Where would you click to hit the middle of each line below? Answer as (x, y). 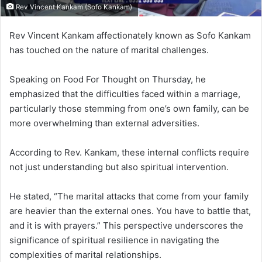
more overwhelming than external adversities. (104, 123)
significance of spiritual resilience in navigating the (114, 240)
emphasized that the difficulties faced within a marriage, (125, 94)
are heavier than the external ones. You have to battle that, (130, 211)
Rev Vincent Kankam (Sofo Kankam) (73, 7)
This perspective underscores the (173, 225)
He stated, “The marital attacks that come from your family (129, 196)
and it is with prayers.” (55, 225)
